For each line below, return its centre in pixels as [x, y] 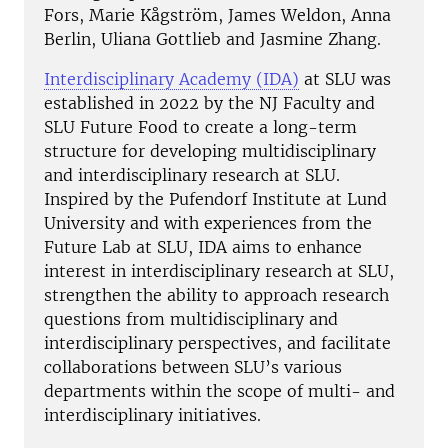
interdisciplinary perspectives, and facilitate [217, 343]
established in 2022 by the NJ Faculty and [209, 103]
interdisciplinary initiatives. [152, 415]
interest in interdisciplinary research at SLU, [219, 271]
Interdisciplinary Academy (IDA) [171, 79]
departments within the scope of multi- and [219, 391]
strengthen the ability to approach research [216, 295]
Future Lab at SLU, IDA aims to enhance [203, 247]
